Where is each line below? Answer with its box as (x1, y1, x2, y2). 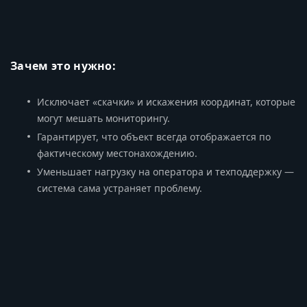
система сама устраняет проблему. (37, 181, 202, 195)
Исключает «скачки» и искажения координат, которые (37, 95, 295, 108)
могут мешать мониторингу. (37, 111, 170, 125)
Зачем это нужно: (10, 58, 116, 73)
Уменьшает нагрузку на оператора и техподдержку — (37, 164, 294, 178)
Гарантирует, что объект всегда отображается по (37, 130, 271, 143)
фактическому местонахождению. (37, 146, 197, 160)
